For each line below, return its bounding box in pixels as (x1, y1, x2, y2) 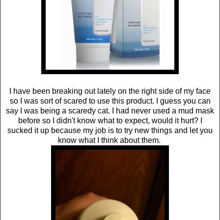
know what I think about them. (57, 136, 163, 144)
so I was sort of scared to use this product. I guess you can (9, 96, 211, 105)
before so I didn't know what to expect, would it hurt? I (18, 116, 202, 125)
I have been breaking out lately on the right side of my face (9, 86, 211, 95)
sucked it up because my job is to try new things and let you (7, 126, 213, 135)
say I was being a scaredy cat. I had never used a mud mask (6, 106, 214, 115)
